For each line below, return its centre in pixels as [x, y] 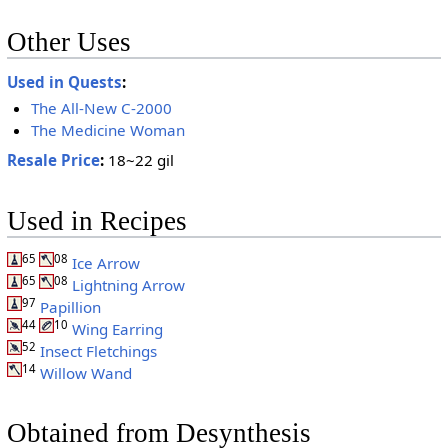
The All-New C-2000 [102, 108]
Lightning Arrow [128, 284]
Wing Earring [117, 328]
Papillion [70, 306]
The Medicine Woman [108, 130]
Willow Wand [85, 372]
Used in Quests [64, 81]
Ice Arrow [105, 262]
